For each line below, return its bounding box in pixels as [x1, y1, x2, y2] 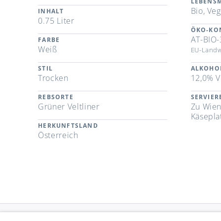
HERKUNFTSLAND [38, 121, 98, 130]
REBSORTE [38, 93, 74, 102]
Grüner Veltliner [38, 101, 100, 112]
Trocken [38, 73, 69, 84]
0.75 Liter [38, 15, 74, 27]
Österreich [38, 130, 78, 141]
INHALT [38, 7, 64, 16]
